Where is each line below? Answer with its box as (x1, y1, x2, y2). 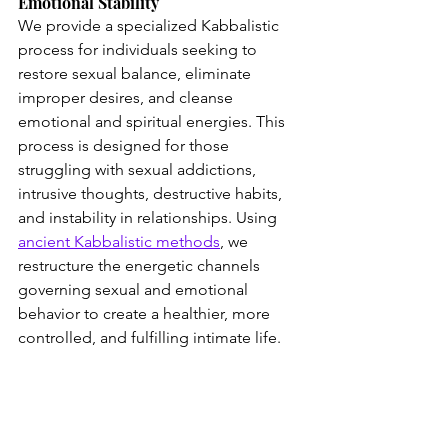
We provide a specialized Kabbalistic (18, 16, 283, 35)
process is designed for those (18, 136, 233, 155)
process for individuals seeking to (18, 40, 261, 59)
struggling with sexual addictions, (18, 160, 260, 179)
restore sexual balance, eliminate (18, 64, 255, 83)
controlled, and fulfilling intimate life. (18, 328, 281, 347)
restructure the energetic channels (18, 256, 264, 275)
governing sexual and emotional (18, 280, 252, 299)
